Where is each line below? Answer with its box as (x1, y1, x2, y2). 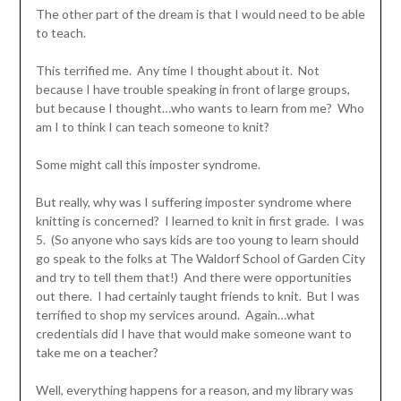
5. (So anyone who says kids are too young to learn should (35, 231, 359, 247)
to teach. (35, 24, 86, 40)
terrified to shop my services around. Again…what (35, 306, 315, 322)
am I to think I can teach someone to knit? (35, 118, 269, 134)
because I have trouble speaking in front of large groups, (35, 81, 350, 97)
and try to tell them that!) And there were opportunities (35, 269, 352, 285)
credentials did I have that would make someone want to (35, 325, 352, 341)
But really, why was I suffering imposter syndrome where (35, 193, 352, 209)
